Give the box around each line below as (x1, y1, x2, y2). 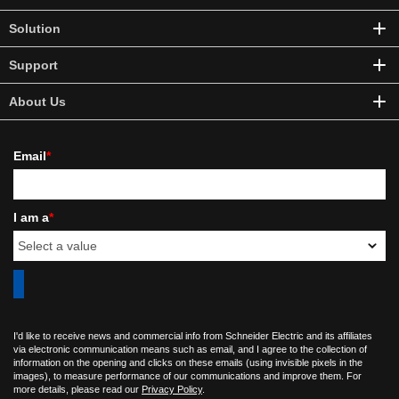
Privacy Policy (142, 384, 202, 395)
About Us (9, 94, 66, 109)
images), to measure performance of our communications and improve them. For (13, 370, 362, 381)
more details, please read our (13, 384, 142, 395)
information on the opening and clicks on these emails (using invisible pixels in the (13, 357, 362, 368)
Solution (9, 21, 61, 36)
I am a (13, 210, 49, 224)
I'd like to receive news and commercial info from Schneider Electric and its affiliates (13, 330, 372, 341)
